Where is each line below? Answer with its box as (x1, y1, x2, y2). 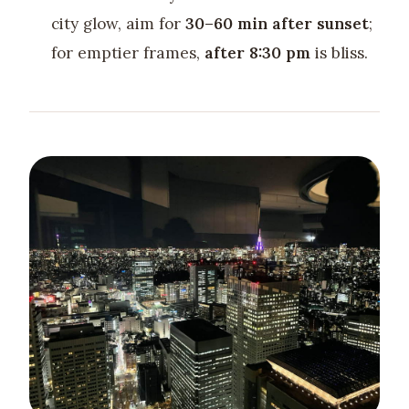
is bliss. (309, 42, 368, 63)
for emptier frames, (50, 42, 204, 63)
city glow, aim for (50, 13, 185, 34)
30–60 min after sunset (184, 13, 369, 34)
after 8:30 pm (204, 42, 310, 63)
